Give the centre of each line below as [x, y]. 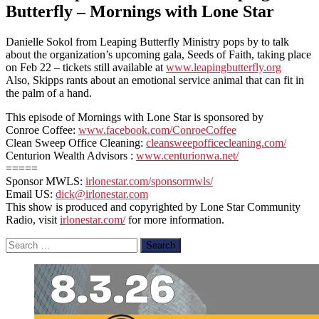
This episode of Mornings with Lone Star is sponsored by [135, 117]
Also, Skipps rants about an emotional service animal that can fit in [155, 80]
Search [20, 243]
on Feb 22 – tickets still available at [86, 67]
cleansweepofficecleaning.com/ [216, 142]
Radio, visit [33, 219]
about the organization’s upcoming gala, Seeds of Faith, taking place [158, 54]
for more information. [175, 219]
